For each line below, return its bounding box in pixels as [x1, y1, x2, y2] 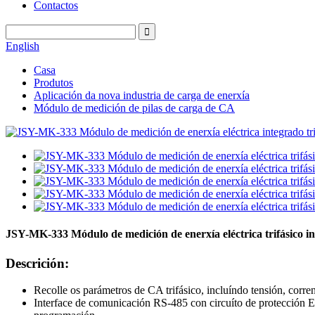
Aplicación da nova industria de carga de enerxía [34, 89, 250, 101]
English [6, 40, 39, 52]
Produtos [34, 77, 73, 89]
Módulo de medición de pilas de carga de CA [34, 102, 235, 114]
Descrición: [6, 255, 69, 271]
